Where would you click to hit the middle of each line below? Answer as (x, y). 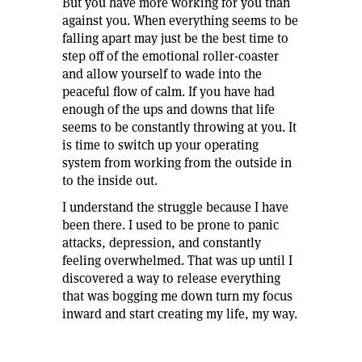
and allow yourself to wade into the (162, 74)
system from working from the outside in (177, 163)
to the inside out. (110, 181)
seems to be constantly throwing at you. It (179, 127)
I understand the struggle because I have (175, 207)
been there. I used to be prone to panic (170, 225)
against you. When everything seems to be (180, 21)
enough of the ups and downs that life (168, 109)
